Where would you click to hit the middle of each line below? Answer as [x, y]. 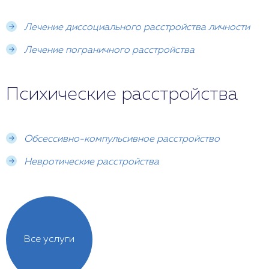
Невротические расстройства [92, 162]
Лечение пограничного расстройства [109, 50]
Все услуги [49, 239]
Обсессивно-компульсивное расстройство [122, 139]
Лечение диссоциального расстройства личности [137, 27]
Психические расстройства [122, 95]
